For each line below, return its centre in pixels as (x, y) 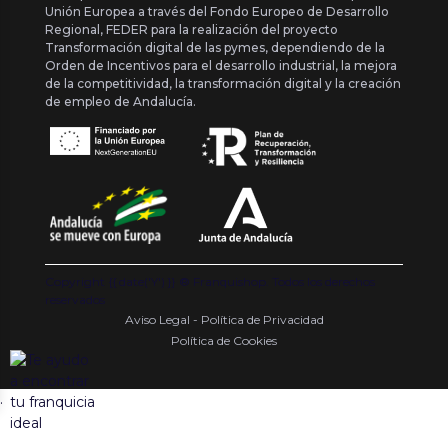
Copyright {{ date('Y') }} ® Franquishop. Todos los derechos (210, 282)
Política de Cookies (224, 341)
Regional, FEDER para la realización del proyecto (191, 29)
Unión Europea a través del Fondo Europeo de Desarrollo (217, 11)
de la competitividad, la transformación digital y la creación (223, 83)
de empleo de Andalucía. (120, 101)
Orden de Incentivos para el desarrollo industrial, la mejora (221, 65)
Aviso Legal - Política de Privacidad (224, 320)
